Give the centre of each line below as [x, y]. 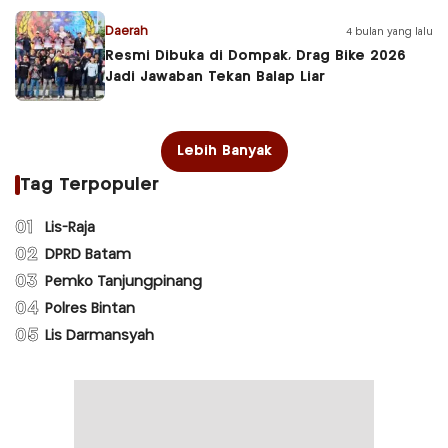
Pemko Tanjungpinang [123, 282]
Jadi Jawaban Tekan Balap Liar [215, 77]
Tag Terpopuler [89, 184]
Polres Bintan [90, 309]
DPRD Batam [88, 255]
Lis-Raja [70, 228]
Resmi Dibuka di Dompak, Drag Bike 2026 [255, 56]
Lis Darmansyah [99, 336]
